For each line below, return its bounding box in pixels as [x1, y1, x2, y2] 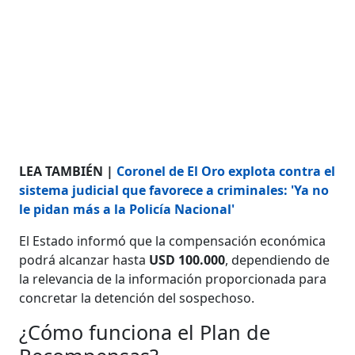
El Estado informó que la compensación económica [19, 231, 326, 250]
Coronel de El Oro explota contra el [116, 162, 336, 180]
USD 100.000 [149, 250, 226, 269]
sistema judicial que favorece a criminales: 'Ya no [19, 181, 330, 199]
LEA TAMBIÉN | [19, 162, 117, 180]
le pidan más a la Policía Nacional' [19, 200, 235, 218]
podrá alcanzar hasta [19, 250, 150, 269]
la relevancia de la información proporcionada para [19, 269, 327, 288]
